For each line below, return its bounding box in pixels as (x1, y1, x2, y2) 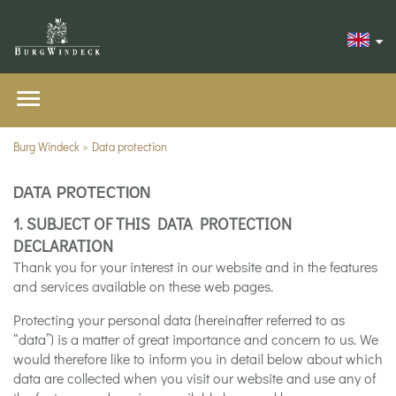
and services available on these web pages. (13, 276, 273, 295)
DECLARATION (13, 234, 113, 256)
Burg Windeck (13, 138, 80, 154)
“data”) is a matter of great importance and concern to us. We (13, 329, 378, 348)
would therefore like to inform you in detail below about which (13, 348, 383, 368)
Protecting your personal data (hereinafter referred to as (13, 309, 345, 329)
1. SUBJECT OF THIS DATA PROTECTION (13, 212, 292, 234)
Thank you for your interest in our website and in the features (13, 256, 377, 276)
